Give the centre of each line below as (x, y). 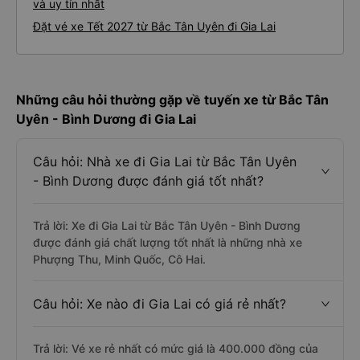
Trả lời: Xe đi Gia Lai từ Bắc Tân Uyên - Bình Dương (167, 225)
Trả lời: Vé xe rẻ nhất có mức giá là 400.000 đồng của (176, 348)
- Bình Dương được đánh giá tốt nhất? (148, 181)
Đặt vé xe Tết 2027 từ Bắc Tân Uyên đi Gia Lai (154, 26)
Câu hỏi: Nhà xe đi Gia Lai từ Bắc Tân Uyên (165, 162)
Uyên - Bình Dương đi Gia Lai (106, 119)
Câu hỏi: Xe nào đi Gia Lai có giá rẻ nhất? (160, 304)
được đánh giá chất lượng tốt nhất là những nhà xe (168, 242)
